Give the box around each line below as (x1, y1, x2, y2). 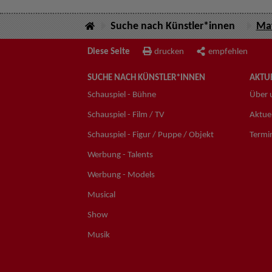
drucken (154, 47, 184, 56)
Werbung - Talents (87, 150, 153, 160)
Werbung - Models (87, 170, 155, 180)
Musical (87, 190, 115, 200)
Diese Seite (87, 47, 130, 56)
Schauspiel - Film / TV (87, 110, 165, 120)
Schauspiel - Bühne (87, 90, 156, 100)
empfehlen (208, 47, 248, 56)
